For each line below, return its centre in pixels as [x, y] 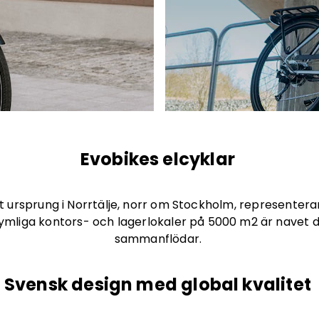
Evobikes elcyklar [159, 159]
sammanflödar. [159, 239]
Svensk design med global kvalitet [159, 284]
